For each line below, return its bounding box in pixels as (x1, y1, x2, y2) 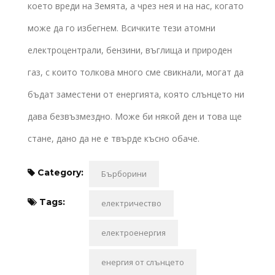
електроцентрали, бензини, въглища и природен (28, 44, 232, 56)
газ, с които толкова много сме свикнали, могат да (28, 66, 244, 78)
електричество (101, 197, 161, 209)
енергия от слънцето (101, 256, 184, 268)
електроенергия (101, 227, 166, 238)
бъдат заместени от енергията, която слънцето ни (28, 88, 244, 100)
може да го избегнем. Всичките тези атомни (28, 21, 215, 34)
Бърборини (101, 168, 147, 179)
